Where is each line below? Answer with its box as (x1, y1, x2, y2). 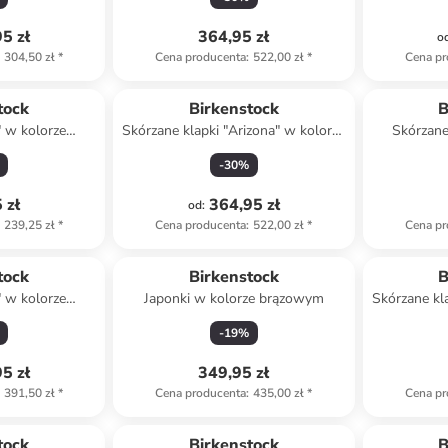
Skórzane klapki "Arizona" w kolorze (122, 121, 346, 140)
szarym (211, 141, 256, 160)
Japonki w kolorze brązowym (143, 289, 324, 308)
